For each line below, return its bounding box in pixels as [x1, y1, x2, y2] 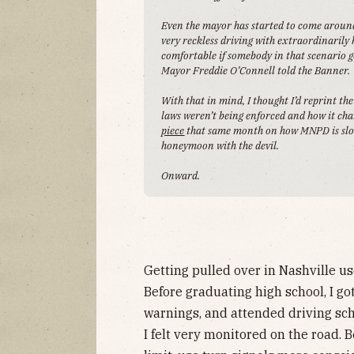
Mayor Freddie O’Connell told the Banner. [161, 62, 351, 77]
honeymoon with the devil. [161, 137, 280, 153]
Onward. [161, 168, 201, 183]
